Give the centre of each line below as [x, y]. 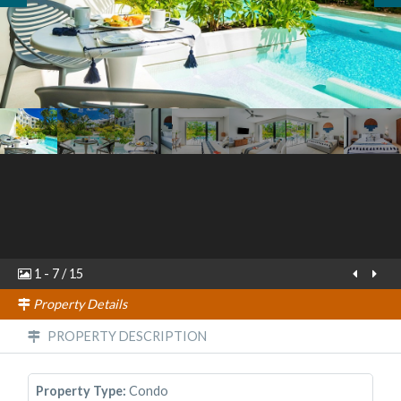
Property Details [79, 304]
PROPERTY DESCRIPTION [126, 336]
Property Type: [81, 390]
